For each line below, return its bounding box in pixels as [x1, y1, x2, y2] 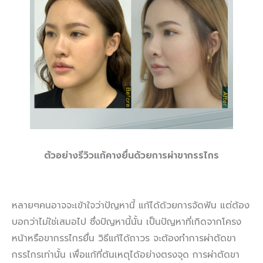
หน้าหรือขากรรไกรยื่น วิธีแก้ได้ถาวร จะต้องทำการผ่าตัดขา [12, 231, 236, 246]
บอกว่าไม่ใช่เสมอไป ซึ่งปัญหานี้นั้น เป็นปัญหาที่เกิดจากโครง [12, 215, 241, 230]
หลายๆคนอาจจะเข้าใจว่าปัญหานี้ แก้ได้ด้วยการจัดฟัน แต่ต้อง [12, 198, 249, 213]
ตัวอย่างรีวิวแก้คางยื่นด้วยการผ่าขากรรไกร [44, 149, 219, 163]
